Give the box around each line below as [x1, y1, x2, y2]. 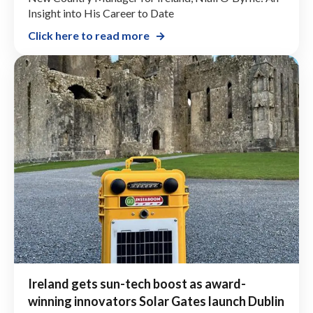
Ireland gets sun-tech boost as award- [28, 275, 246, 291]
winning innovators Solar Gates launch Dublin [28, 293, 284, 309]
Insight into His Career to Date [28, 6, 174, 20]
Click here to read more [28, 28, 150, 42]
